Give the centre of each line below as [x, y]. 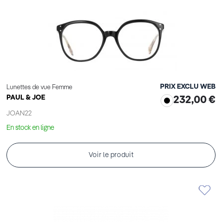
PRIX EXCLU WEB [188, 87]
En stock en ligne [30, 128]
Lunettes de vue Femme [39, 88]
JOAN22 [19, 114]
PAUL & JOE [26, 98]
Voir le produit [111, 155]
